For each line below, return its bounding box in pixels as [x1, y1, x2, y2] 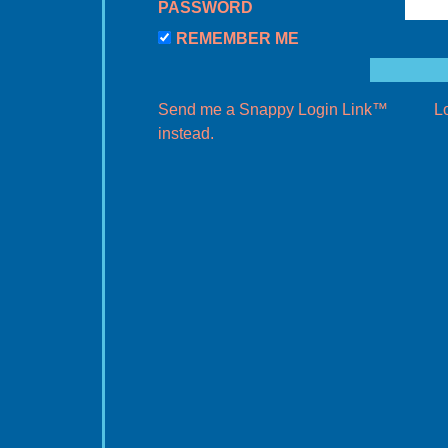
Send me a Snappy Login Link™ [158, 100, 388, 118]
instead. [158, 124, 214, 142]
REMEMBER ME [176, 29, 299, 47]
